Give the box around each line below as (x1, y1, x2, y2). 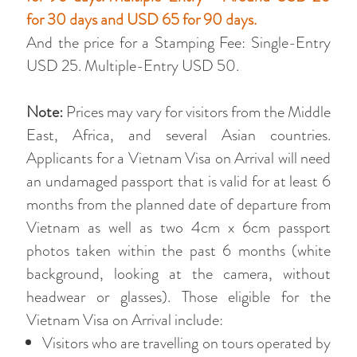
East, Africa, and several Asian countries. (26, 124, 331, 147)
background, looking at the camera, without (26, 262, 331, 285)
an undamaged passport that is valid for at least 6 (26, 170, 331, 193)
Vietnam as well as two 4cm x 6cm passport (26, 216, 331, 239)
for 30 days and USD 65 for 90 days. (26, 8, 257, 31)
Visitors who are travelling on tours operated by (42, 331, 331, 355)
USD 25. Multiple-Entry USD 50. (26, 54, 239, 77)
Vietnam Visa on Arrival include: (26, 308, 223, 331)
